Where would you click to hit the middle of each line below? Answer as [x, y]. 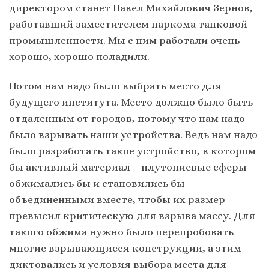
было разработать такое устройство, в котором [132, 151]
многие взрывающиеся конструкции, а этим [125, 248]
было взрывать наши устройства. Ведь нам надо [133, 135]
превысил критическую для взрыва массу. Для [132, 216]
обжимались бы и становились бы [97, 183]
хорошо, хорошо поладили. [79, 57]
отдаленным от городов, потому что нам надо [127, 119]
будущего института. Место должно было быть [131, 102]
